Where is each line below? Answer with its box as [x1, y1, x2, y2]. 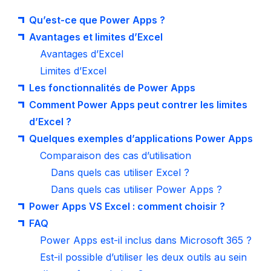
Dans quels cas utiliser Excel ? [51, 166, 189, 178]
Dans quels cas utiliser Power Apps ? [51, 183, 222, 195]
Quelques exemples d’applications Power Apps [29, 132, 253, 145]
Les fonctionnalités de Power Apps [29, 82, 195, 94]
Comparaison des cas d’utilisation [40, 149, 191, 162]
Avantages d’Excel [40, 48, 123, 60]
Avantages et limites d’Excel [29, 31, 163, 43]
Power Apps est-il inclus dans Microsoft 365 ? [40, 234, 252, 246]
